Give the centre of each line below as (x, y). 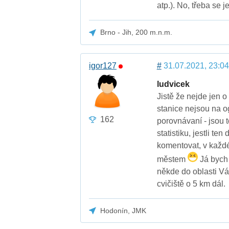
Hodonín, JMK (123, 210)
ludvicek (173, 84)
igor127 (103, 65)
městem (172, 159)
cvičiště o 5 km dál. (191, 184)
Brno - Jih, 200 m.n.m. (136, 32)
